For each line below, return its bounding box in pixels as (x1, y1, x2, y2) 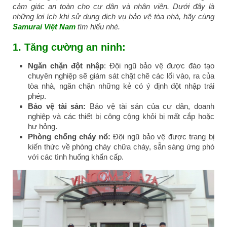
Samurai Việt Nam (13, 22, 75, 31)
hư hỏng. (28, 122, 57, 131)
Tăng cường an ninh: (24, 42, 126, 53)
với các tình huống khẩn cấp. (28, 153, 124, 161)
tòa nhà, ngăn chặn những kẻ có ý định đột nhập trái (28, 82, 214, 90)
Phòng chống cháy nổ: (28, 132, 110, 141)
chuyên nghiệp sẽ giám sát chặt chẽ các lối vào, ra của (28, 71, 214, 80)
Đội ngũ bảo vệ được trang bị (110, 132, 215, 141)
